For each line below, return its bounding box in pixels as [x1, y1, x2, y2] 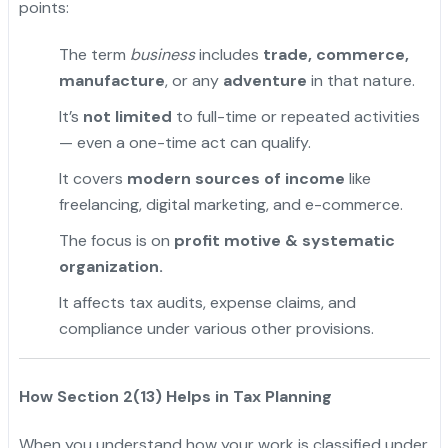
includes [194, 44, 263, 66]
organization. [58, 256, 163, 278]
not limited [82, 106, 172, 128]
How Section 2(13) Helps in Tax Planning [18, 386, 332, 408]
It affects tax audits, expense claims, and [58, 292, 356, 314]
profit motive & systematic [173, 230, 395, 252]
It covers [58, 168, 127, 190]
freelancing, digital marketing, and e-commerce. [58, 194, 403, 216]
